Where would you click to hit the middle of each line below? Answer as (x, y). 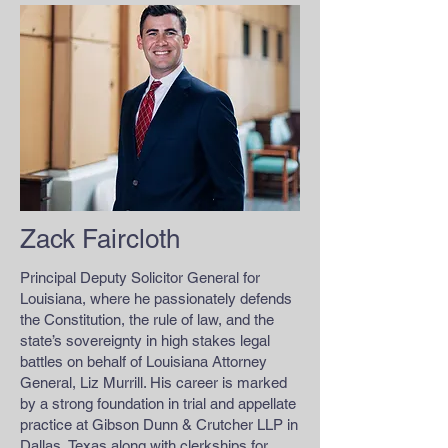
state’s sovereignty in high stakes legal (145, 340)
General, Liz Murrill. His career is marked (153, 382)
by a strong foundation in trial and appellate (158, 403)
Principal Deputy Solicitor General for (140, 277)
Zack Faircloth (100, 239)
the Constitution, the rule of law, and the (147, 319)
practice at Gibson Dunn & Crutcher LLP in (159, 424)
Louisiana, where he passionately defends (156, 298)
